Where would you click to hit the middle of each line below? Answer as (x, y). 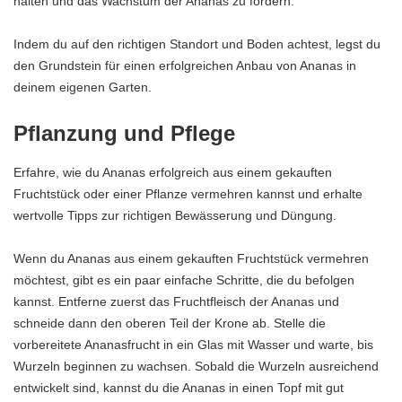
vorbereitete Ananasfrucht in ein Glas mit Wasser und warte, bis (193, 344)
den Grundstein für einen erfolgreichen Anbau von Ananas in (185, 66)
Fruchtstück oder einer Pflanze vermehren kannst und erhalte (188, 193)
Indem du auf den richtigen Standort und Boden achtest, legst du (197, 44)
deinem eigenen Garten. (83, 87)
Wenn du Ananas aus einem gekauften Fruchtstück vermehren (191, 258)
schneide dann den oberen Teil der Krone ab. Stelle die (170, 323)
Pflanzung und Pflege (124, 134)
